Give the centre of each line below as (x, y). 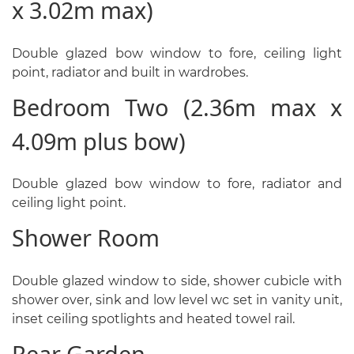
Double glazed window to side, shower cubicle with (177, 281)
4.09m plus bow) (99, 141)
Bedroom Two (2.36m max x (177, 107)
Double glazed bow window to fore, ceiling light (177, 53)
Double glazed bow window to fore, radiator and (177, 184)
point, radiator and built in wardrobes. (130, 72)
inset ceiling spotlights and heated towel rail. (153, 318)
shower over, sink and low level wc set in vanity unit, (177, 299)
